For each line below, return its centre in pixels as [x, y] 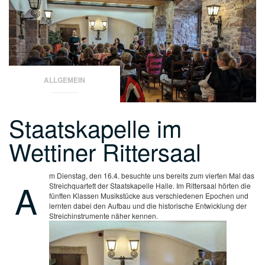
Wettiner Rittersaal [105, 151]
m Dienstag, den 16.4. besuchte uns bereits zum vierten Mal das [152, 175]
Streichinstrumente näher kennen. [104, 215]
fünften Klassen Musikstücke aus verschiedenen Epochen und [149, 195]
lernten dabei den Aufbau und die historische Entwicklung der [148, 205]
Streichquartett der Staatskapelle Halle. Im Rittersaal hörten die [150, 185]
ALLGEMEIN [65, 80]
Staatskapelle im [95, 127]
